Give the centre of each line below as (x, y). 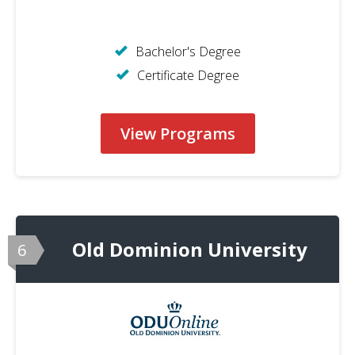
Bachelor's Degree (188, 52)
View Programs (177, 134)
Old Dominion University (189, 250)
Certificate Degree (188, 76)
